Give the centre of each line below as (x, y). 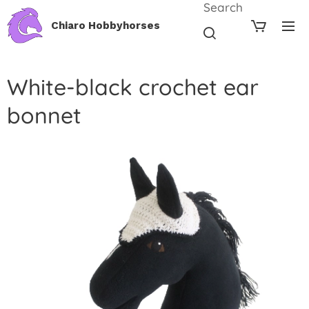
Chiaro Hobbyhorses (106, 26)
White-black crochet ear (133, 87)
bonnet (44, 115)
